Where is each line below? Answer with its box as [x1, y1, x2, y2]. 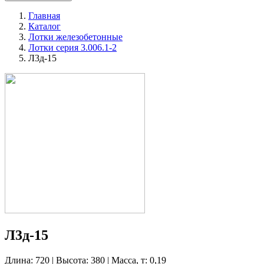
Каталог [28, 21, 61, 31]
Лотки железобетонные [28, 32, 123, 42]
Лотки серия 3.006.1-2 [28, 42, 117, 52]
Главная [28, 11, 60, 21]
